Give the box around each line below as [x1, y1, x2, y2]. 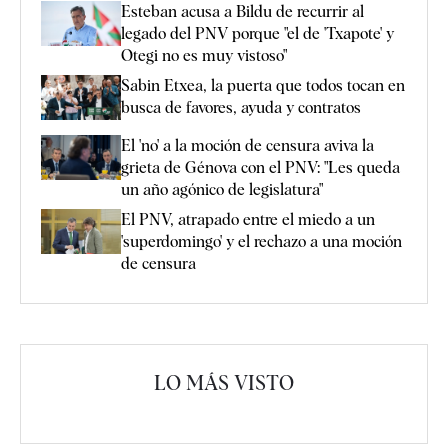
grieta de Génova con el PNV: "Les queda [121, 158, 400, 178]
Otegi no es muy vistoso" [121, 45, 287, 65]
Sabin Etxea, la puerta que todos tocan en [121, 75, 405, 95]
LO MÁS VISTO [154, 371, 294, 396]
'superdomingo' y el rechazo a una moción [121, 232, 402, 252]
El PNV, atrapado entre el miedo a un [121, 210, 375, 230]
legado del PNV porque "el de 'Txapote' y [121, 23, 394, 43]
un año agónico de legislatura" [121, 180, 323, 200]
